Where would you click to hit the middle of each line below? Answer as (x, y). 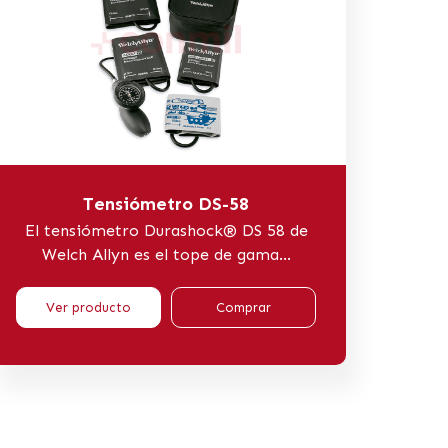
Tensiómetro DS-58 (166, 203)
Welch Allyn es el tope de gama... (166, 254)
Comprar (243, 307)
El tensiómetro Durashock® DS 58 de (166, 230)
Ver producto (88, 307)
